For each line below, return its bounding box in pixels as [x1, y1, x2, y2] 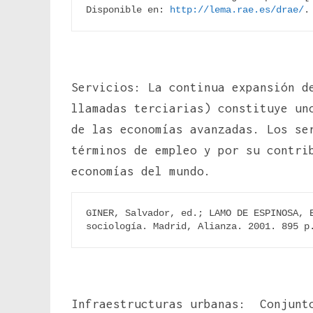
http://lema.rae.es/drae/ [170, 3, 304, 15]
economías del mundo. [71, 163, 211, 178]
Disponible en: [86, 3, 170, 15]
